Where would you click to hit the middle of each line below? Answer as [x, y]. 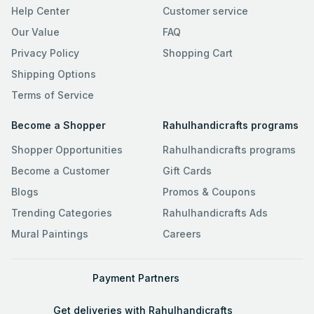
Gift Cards [187, 171]
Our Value [35, 32]
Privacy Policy [45, 53]
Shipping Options [54, 74]
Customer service [205, 11]
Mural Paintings [50, 234]
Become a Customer [60, 171]
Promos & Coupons [209, 192]
